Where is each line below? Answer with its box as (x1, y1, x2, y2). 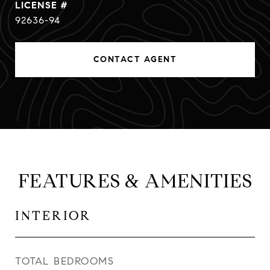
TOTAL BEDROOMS (15, 255, 114, 268)
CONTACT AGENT (93, 54, 177, 64)
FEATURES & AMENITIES (17, 169, 253, 193)
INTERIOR (15, 208, 92, 224)
